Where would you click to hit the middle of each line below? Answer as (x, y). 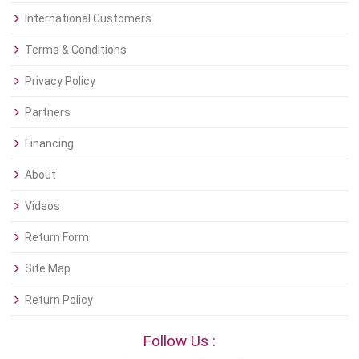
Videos (43, 206)
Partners (48, 113)
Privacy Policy (61, 81)
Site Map (48, 269)
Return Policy (59, 300)
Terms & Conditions (76, 50)
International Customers (89, 19)
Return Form (57, 238)
